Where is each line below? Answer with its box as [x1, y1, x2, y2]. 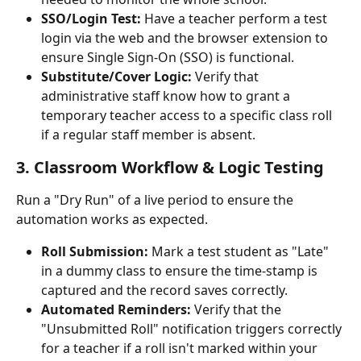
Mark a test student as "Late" [148, 243, 332, 260]
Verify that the [191, 301, 284, 318]
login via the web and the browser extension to [41, 29, 331, 47]
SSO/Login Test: [41, 10, 141, 27]
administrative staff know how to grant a [41, 87, 293, 105]
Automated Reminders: [41, 301, 191, 318]
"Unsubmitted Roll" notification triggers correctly [41, 320, 345, 338]
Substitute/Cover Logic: [41, 68, 192, 85]
